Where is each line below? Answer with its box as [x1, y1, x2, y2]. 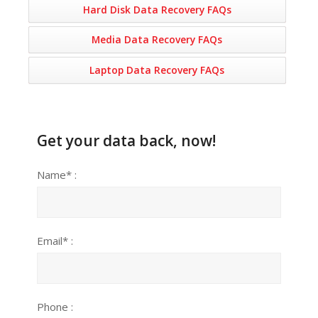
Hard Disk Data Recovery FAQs [82, 2, 231, 16]
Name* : [37, 168, 77, 182]
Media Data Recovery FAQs [92, 33, 223, 47]
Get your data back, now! [37, 131, 216, 151]
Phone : [37, 300, 74, 314]
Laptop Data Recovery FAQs [89, 63, 225, 77]
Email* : [37, 234, 74, 248]
